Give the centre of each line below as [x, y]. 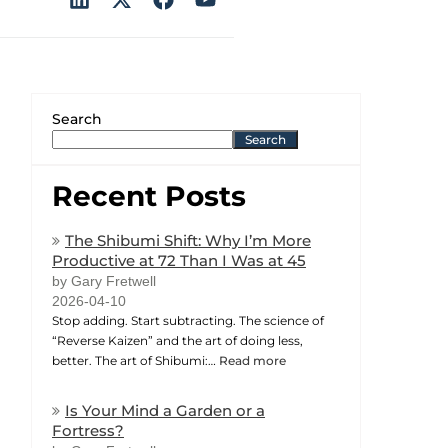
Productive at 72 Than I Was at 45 [179, 260]
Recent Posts [149, 195]
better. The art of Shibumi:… [135, 360]
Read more [252, 360]
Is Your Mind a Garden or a [165, 410]
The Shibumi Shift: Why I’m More [188, 240]
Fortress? [88, 430]
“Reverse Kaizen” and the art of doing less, [177, 340]
